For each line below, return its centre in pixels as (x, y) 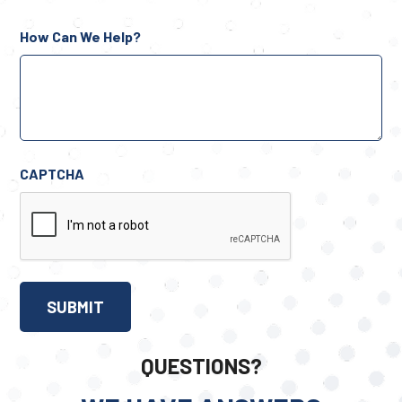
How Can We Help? (81, 36)
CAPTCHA (52, 174)
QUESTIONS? (201, 366)
